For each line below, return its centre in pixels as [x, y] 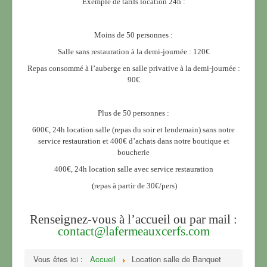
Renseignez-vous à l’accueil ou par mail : [133, 220]
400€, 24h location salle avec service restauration [133, 169]
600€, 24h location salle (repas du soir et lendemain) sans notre [133, 130]
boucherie [133, 153]
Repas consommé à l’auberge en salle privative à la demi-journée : [133, 69]
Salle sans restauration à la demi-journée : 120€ [133, 52]
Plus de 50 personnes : [133, 113]
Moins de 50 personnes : [133, 35]
